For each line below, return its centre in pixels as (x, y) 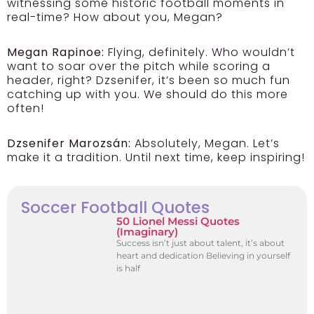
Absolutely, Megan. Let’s (205, 144)
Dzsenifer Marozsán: (69, 144)
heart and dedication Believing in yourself (204, 256)
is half (129, 268)
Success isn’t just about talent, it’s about (201, 243)
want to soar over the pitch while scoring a (139, 67)
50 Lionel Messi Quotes (178, 221)
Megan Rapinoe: (56, 53)
